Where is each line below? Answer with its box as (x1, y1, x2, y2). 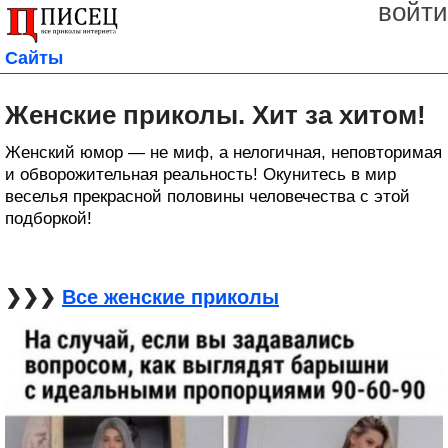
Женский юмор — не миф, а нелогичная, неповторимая (5, 143, 442, 163)
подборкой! (5, 209, 92, 229)
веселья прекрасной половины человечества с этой (5, 187, 410, 207)
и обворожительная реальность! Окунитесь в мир (5, 165, 396, 185)
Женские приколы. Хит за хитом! (5, 100, 426, 131)
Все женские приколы (62, 286, 279, 309)
